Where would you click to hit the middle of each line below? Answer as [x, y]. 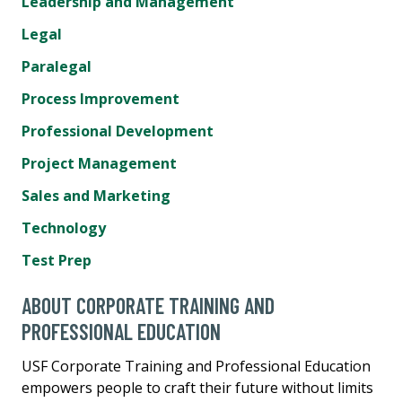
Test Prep [57, 260]
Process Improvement [100, 98]
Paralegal [57, 66]
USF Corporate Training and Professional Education [196, 366]
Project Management [99, 163]
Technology [64, 227]
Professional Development [118, 131]
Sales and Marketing [96, 195]
